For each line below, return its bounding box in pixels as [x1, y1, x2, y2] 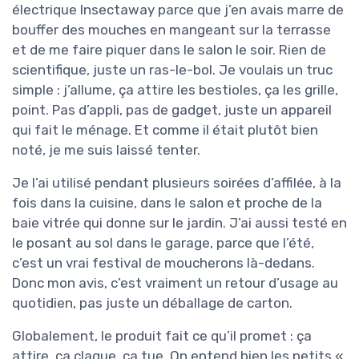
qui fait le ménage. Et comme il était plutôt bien [12, 122, 318, 139]
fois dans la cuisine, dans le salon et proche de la [12, 195, 322, 212]
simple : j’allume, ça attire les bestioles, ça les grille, [12, 82, 338, 99]
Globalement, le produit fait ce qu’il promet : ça [12, 328, 312, 345]
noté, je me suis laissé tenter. [12, 142, 200, 159]
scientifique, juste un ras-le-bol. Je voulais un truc [12, 62, 333, 79]
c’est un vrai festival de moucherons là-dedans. [12, 255, 315, 272]
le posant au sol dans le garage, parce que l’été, [12, 235, 314, 252]
